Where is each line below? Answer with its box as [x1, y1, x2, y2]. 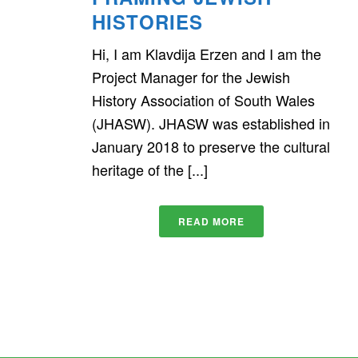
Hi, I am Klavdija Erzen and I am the [92, 43, 321, 65]
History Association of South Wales [92, 89, 315, 111]
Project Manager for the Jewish [92, 66, 290, 88]
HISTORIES [92, 8, 203, 36]
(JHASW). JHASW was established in [92, 113, 330, 134]
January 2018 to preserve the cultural [92, 136, 330, 157]
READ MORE [177, 214, 245, 229]
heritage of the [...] [92, 159, 208, 181]
